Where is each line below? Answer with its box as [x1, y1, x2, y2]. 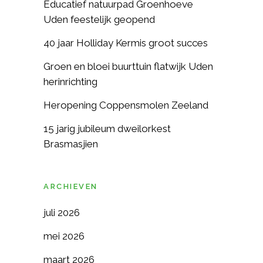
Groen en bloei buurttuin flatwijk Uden [43, 60, 213, 72]
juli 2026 [43, 207, 80, 218]
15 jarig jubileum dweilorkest [43, 123, 171, 134]
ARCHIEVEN [43, 182, 98, 191]
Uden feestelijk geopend [43, 14, 155, 25]
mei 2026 [43, 230, 85, 242]
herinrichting [43, 76, 97, 87]
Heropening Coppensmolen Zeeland [43, 99, 208, 111]
